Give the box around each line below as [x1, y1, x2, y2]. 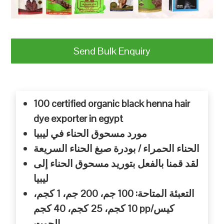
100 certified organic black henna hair [33, 96, 190, 110]
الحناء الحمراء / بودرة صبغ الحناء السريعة [33, 141, 200, 155]
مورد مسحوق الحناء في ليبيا [33, 126, 147, 140]
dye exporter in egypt [33, 111, 123, 125]
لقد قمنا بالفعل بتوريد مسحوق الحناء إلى [33, 156, 199, 170]
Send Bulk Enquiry [73, 44, 150, 57]
